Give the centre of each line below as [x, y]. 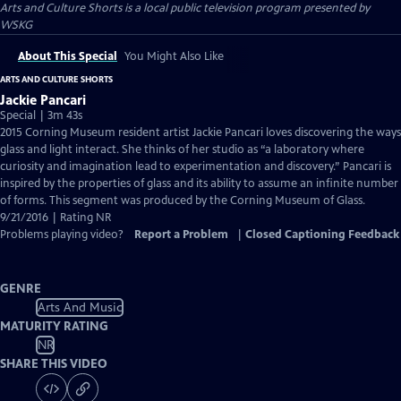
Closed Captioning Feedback [322, 235]
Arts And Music [80, 307]
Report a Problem [181, 235]
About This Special [68, 56]
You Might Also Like [174, 56]
